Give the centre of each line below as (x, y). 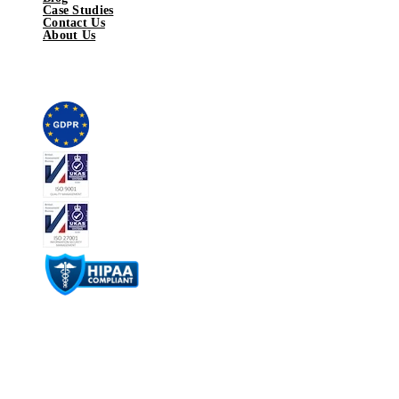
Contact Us (74, 22)
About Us (69, 35)
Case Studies (78, 10)
